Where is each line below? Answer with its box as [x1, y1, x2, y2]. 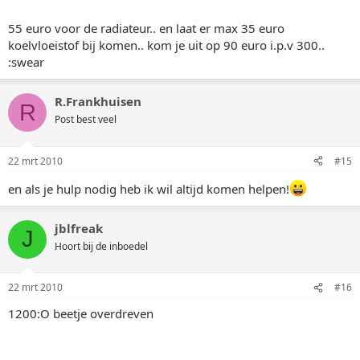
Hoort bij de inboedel [55, 239, 148, 253]
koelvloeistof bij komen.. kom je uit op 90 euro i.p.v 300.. [8, 37, 325, 54]
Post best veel [55, 112, 117, 127]
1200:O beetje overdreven [8, 305, 153, 322]
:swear [8, 54, 44, 71]
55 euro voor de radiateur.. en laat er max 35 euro [8, 20, 284, 37]
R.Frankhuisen [55, 93, 141, 110]
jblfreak [55, 219, 103, 236]
